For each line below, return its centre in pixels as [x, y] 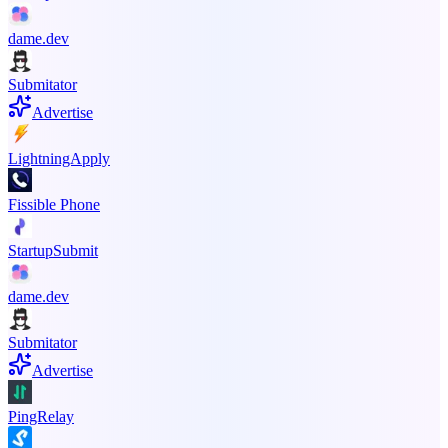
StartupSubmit [53, 250]
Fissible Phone [54, 204]
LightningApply [59, 158]
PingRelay [41, 416]
